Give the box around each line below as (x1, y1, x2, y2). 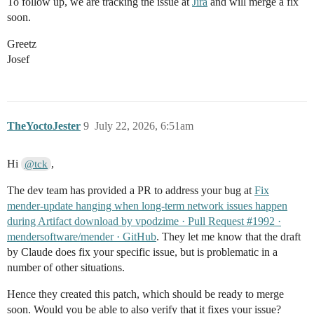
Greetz (7, 38, 36, 50)
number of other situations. (7, 261, 125, 274)
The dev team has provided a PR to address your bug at (7, 184, 254, 197)
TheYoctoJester (7, 120, 81, 132)
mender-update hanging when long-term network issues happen (7, 200, 287, 212)
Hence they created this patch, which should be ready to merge (7, 288, 284, 301)
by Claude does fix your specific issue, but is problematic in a (7, 246, 278, 259)
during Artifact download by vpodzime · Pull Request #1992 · (7, 215, 281, 228)
